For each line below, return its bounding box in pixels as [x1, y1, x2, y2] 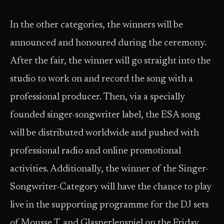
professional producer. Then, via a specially [10, 92, 185, 102]
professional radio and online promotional [10, 146, 181, 156]
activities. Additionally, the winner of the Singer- [10, 164, 208, 174]
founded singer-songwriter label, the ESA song [10, 110, 200, 120]
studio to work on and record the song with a [10, 74, 193, 84]
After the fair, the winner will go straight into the [10, 56, 210, 66]
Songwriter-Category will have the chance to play [10, 182, 211, 192]
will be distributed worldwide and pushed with [10, 128, 199, 138]
